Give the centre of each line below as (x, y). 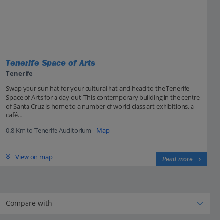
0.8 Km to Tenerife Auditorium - (51, 130)
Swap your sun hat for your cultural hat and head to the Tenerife (98, 89)
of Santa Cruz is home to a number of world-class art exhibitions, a (100, 106)
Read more (177, 159)
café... (14, 115)
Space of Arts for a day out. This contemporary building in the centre (103, 97)
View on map (34, 156)
